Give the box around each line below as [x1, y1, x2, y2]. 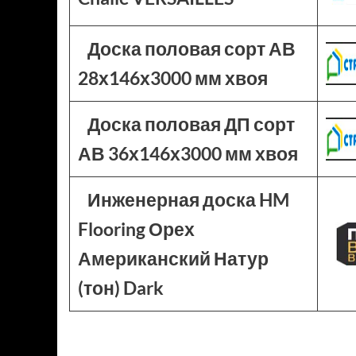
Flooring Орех [78, 218, 195, 240]
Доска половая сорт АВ [87, 37, 296, 60]
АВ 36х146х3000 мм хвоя [78, 142, 298, 164]
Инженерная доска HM [87, 188, 289, 211]
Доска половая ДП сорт [87, 113, 295, 135]
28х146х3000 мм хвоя [78, 67, 268, 89]
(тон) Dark [78, 277, 164, 299]
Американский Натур [78, 247, 269, 269]
